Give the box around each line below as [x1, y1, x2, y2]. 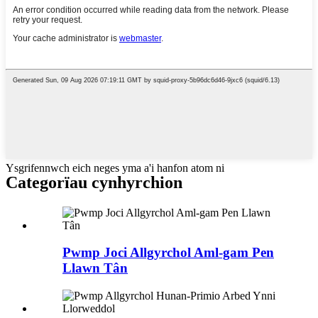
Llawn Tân [62, 261, 128, 276]
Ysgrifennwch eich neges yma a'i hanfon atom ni [6, 161, 224, 174]
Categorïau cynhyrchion [6, 172, 182, 192]
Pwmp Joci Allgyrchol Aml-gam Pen [62, 245, 274, 261]
